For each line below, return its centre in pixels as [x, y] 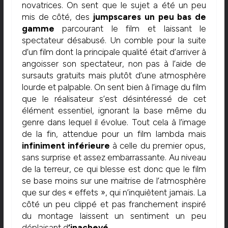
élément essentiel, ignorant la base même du [114, 111]
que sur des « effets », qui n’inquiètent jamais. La [114, 193]
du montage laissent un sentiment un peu [114, 216]
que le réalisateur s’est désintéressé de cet [114, 99]
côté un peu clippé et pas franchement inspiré [114, 204]
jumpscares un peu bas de [150, 17]
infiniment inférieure [66, 146]
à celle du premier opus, [158, 146]
